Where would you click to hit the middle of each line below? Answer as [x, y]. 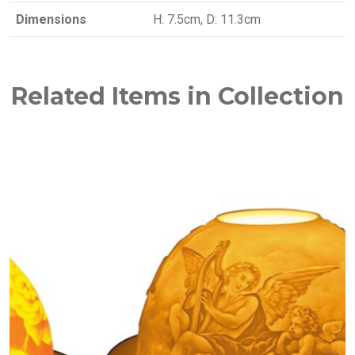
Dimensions [51, 19]
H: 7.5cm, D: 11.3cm [207, 19]
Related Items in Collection [177, 96]
